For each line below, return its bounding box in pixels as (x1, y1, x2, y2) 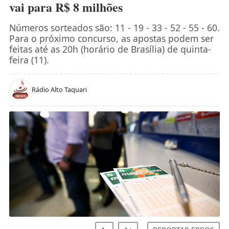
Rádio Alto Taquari (31, 84, 87, 94)
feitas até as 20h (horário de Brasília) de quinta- (9, 42, 211, 55)
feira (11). (9, 53, 49, 66)
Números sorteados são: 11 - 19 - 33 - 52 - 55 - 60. (9, 21, 220, 34)
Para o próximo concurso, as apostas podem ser (9, 32, 214, 44)
